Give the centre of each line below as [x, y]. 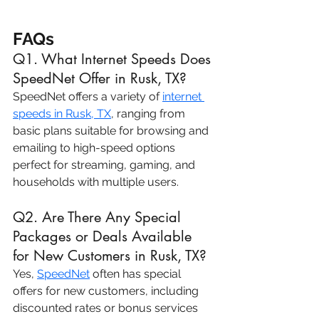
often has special [137, 274]
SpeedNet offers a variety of [88, 97]
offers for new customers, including [107, 291]
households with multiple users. [96, 182]
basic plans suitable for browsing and [112, 131]
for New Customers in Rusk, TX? [110, 256]
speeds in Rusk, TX [62, 114]
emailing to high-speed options [95, 148]
